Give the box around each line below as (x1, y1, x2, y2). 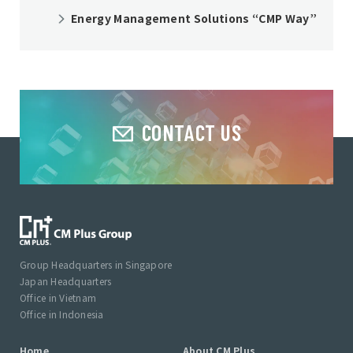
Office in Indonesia (20, 307, 104, 321)
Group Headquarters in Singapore (20, 258, 173, 272)
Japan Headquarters (20, 274, 112, 288)
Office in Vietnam (20, 291, 97, 305)
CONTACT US (141, 119, 242, 147)
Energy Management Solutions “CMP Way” (71, 10, 317, 27)
